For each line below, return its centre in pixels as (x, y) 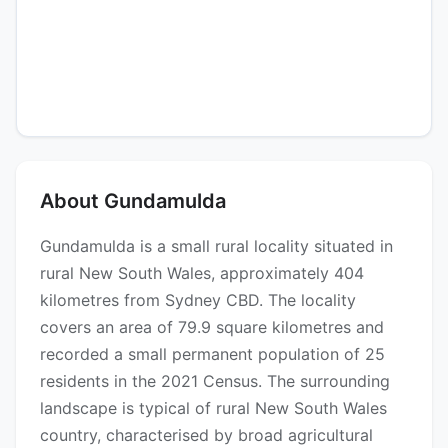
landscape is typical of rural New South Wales (213, 408)
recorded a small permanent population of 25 (212, 354)
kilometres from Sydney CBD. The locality (198, 300)
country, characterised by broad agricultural (206, 435)
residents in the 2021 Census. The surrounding (215, 381)
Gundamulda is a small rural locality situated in (216, 246)
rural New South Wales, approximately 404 (202, 273)
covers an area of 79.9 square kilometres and (212, 327)
